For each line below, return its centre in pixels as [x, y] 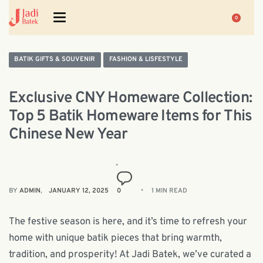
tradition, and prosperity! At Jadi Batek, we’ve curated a [130, 254]
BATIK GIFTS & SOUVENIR [55, 60]
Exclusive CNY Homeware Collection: [131, 99]
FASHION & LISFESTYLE [146, 60]
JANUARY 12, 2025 [79, 191]
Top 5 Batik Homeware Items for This [131, 117]
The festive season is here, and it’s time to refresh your [128, 221]
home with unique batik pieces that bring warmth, [115, 238]
